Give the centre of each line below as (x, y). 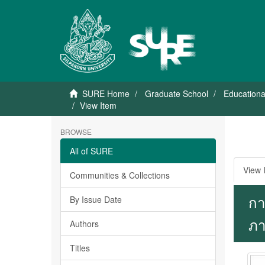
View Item (98, 105)
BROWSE (76, 132)
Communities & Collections (120, 175)
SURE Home (106, 93)
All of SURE (91, 151)
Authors (84, 224)
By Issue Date (96, 199)
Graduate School (177, 93)
